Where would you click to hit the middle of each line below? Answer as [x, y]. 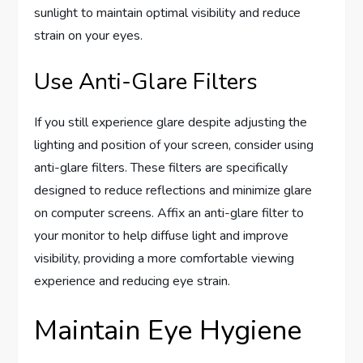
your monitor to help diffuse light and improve [162, 236]
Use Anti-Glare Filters [146, 82]
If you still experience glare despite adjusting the [171, 123]
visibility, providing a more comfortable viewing [164, 259]
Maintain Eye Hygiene [168, 331]
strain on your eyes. [89, 36]
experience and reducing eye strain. [132, 282]
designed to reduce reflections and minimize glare [173, 191]
